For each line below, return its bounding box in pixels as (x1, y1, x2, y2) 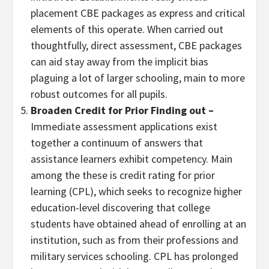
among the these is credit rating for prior (31, 168, 215, 182)
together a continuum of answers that (31, 135, 203, 150)
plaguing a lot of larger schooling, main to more (31, 70, 245, 85)
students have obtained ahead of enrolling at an (31, 216, 246, 231)
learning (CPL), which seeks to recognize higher (31, 184, 242, 198)
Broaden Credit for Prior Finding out (31, 103, 208, 117)
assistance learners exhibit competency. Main (31, 151, 232, 166)
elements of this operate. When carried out (31, 22, 223, 36)
